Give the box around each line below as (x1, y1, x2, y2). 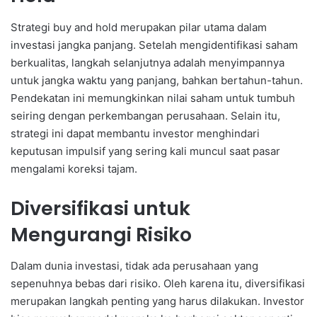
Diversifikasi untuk (11, 195, 190, 221)
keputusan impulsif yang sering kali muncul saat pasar (11, 144, 280, 158)
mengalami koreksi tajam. (11, 161, 137, 175)
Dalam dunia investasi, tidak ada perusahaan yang (11, 259, 258, 273)
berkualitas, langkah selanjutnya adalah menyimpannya (11, 55, 284, 69)
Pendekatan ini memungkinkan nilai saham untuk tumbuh (11, 91, 295, 105)
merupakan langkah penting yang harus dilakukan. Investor (11, 294, 304, 309)
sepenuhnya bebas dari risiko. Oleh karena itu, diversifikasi (11, 277, 305, 291)
